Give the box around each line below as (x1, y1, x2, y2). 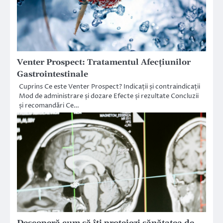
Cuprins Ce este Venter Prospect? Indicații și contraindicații (19, 82, 200, 92)
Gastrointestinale (17, 69, 88, 80)
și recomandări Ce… (19, 101, 79, 111)
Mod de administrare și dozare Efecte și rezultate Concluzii (19, 92, 199, 101)
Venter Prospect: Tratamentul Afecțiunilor (17, 57, 191, 68)
